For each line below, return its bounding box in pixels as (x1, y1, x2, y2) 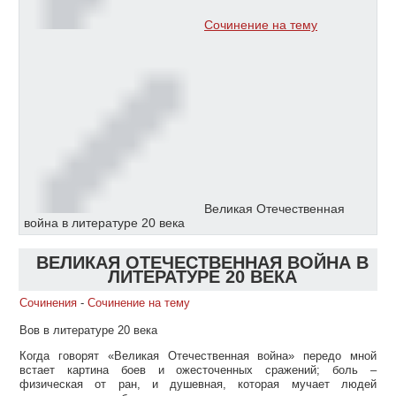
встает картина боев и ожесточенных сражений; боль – (19, 363, 377, 377)
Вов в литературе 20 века (19, 324, 157, 337)
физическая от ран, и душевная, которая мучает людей (19, 377, 377, 391)
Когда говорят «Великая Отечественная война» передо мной (19, 349, 377, 362)
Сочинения (19, 296, 77, 309)
